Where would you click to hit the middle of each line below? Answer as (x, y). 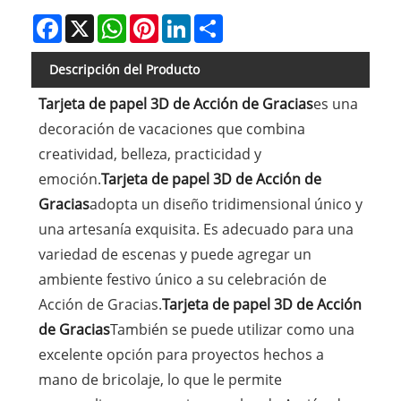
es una (335, 103)
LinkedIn (216, 21)
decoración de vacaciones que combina (171, 128)
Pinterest (185, 21)
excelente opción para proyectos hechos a (181, 354)
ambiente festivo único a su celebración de (182, 279)
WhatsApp (157, 21)
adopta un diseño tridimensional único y (226, 204)
